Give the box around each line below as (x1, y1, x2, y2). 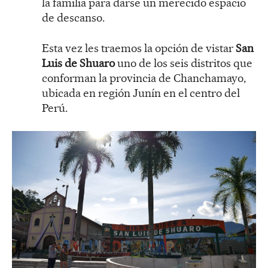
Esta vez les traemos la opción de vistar (42, 41, 236, 55)
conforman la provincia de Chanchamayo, (42, 71, 246, 85)
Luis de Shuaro (42, 56, 115, 70)
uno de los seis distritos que (115, 56, 252, 70)
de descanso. (42, 10, 105, 25)
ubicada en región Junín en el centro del (42, 86, 240, 100)
